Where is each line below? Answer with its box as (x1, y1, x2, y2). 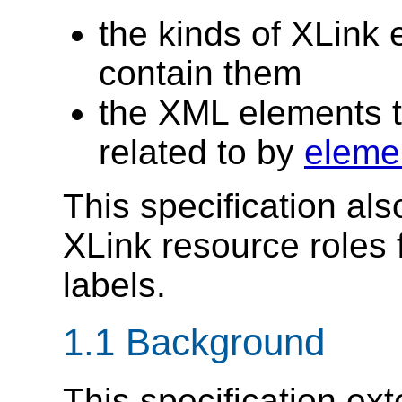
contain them (99, 53, 301, 92)
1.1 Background (63, 321, 325, 364)
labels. (63, 265, 166, 304)
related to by (99, 132, 304, 171)
